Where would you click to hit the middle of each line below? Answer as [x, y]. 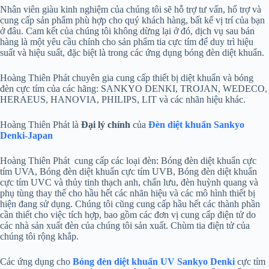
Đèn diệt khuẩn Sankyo [196, 125]
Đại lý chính [106, 125]
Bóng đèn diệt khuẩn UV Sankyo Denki [154, 262]
